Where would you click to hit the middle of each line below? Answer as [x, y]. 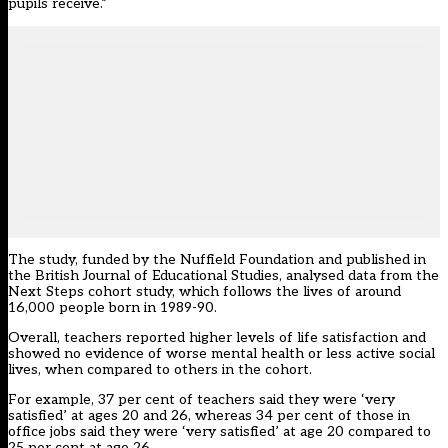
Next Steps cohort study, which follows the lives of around [204, 292]
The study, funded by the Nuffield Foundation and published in [217, 260]
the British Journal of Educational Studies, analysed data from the [223, 276]
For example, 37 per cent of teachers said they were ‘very [201, 400]
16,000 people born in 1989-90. [112, 308]
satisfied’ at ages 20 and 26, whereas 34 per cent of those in [209, 416]
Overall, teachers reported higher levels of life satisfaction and [217, 338]
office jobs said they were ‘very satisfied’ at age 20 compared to [219, 432]
